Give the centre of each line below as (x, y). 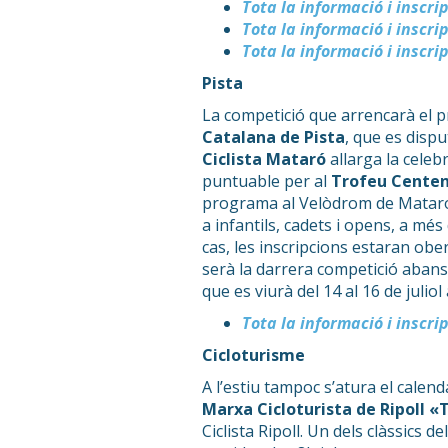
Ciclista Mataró (264, 159)
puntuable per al (266, 181)
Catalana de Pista (273, 137)
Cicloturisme (253, 355)
